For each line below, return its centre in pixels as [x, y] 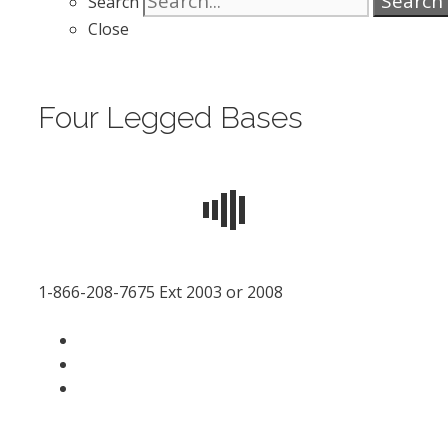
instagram [115, 387]
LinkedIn [109, 363]
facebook [112, 339]
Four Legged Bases [170, 117]
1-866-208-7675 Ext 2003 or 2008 [160, 292]
